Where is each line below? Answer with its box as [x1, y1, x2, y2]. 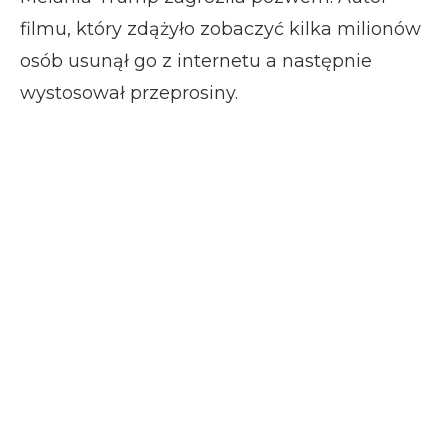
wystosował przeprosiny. [20, 81, 238, 104]
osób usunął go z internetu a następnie [20, 49, 372, 72]
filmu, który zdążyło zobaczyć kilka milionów [20, 17, 421, 40]
